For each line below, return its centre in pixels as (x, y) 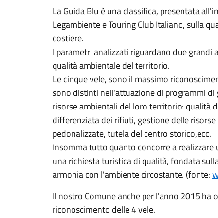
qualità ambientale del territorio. (111, 65)
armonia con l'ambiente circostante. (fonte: (132, 174)
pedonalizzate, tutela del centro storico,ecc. (132, 134)
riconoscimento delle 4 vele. (104, 209)
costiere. (68, 38)
